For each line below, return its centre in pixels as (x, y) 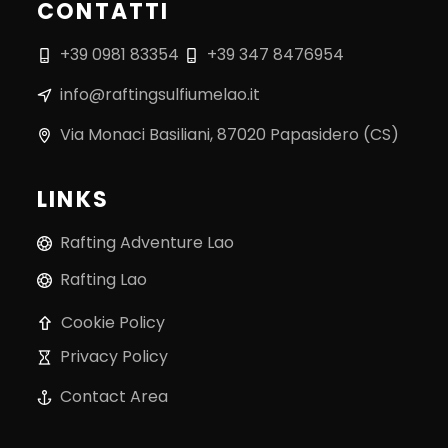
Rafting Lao (103, 279)
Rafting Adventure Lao (147, 242)
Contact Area (114, 396)
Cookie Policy (113, 322)
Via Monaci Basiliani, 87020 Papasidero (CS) (229, 134)
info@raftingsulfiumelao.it (160, 94)
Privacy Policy (114, 356)
